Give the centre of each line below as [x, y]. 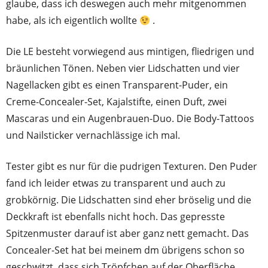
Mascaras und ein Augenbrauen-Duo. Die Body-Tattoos [130, 118]
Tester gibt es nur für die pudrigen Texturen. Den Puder [132, 166]
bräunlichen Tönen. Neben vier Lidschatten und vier [123, 68]
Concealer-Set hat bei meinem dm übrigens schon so [125, 250]
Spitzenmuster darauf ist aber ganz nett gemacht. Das [127, 233]
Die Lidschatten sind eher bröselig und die [156, 200]
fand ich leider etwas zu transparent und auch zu [116, 183]
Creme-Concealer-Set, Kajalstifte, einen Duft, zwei [116, 101]
